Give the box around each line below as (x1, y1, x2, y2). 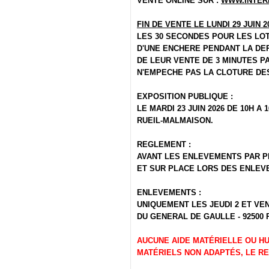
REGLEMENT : (137, 140, 191, 150)
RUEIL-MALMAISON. (137, 116, 213, 125)
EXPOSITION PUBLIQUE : (137, 92, 233, 101)
